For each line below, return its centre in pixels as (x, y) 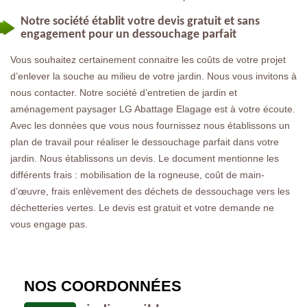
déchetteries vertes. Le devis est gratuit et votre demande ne (142, 207)
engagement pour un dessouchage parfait (128, 34)
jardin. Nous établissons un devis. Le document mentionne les (145, 158)
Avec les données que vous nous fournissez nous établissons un (150, 125)
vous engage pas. (49, 224)
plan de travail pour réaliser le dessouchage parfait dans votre (145, 142)
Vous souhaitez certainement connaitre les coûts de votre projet (148, 59)
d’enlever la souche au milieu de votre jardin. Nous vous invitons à (153, 76)
